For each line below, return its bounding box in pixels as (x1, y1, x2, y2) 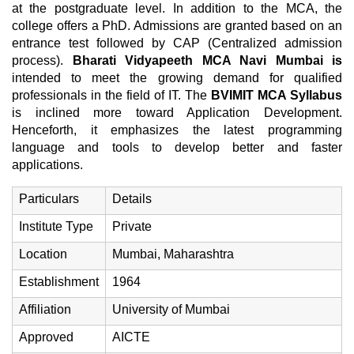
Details (112, 192, 152, 205)
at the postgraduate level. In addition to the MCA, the (12, 2, 342, 15)
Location (19, 247, 67, 261)
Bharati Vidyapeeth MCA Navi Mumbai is (72, 54, 342, 67)
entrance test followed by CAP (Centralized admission (12, 36, 342, 50)
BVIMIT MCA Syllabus (211, 88, 342, 102)
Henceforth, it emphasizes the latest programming (12, 123, 342, 137)
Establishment (19, 275, 99, 288)
